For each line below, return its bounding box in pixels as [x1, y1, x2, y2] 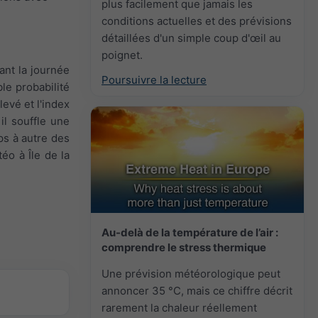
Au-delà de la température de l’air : [102, 225, 278, 239]
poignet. [102, 48, 143, 62]
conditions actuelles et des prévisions [102, 13, 292, 28]
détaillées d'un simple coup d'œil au [102, 31, 281, 45]
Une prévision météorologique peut [102, 266, 280, 280]
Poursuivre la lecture [102, 72, 207, 87]
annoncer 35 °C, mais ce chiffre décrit [102, 283, 292, 297]
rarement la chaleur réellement [102, 300, 257, 314]
